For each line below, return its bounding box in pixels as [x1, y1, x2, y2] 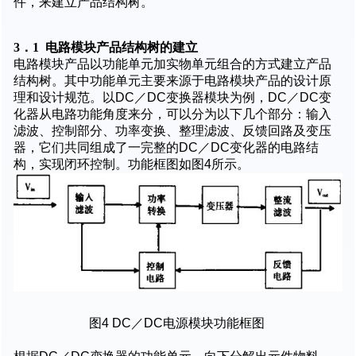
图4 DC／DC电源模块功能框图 [88, 316, 268, 331]
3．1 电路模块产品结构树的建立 [14, 41, 198, 55]
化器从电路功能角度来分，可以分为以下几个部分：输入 [14, 107, 331, 122]
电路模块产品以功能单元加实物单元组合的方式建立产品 [14, 57, 331, 72]
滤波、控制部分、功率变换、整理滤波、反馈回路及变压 [14, 124, 331, 138]
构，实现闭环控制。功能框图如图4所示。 [14, 157, 253, 172]
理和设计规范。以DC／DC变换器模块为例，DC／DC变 [14, 91, 331, 105]
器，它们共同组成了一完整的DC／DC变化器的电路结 [14, 141, 319, 155]
